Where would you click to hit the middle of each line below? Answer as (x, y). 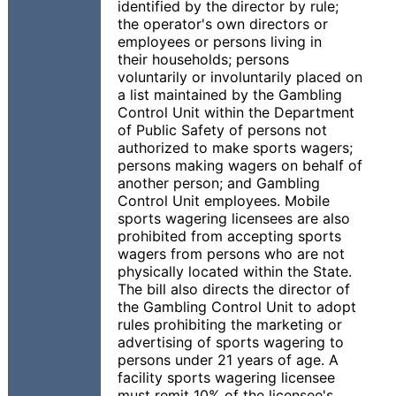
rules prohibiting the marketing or (230, 324)
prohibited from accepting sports (229, 236)
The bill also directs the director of (234, 289)
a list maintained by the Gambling (230, 95)
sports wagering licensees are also (234, 218)
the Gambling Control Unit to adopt (237, 307)
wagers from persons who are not (231, 254)
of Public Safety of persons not (222, 130)
